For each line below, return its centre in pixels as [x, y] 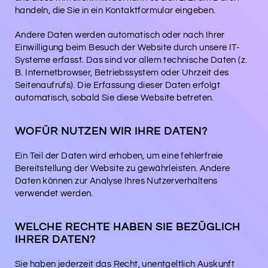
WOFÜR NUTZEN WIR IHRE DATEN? [111, 131]
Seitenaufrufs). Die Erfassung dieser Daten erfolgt [118, 85]
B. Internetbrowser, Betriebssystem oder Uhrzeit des [122, 72]
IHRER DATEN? [55, 239]
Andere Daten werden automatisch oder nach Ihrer [120, 35]
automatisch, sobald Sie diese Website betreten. [115, 98]
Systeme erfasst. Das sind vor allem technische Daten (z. [131, 60]
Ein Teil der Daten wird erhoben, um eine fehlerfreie [119, 156]
